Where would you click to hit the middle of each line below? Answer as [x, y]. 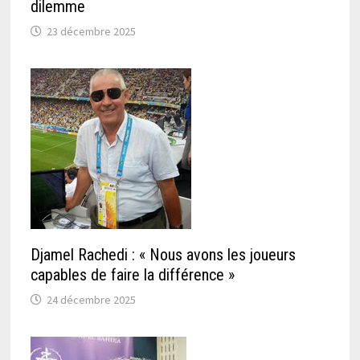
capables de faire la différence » [132, 274]
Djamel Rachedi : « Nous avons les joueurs [163, 254]
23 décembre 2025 [91, 31]
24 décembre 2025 [91, 299]
